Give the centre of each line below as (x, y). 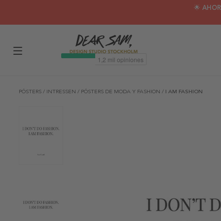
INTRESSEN (62, 92)
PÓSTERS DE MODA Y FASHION (121, 92)
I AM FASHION (184, 92)
